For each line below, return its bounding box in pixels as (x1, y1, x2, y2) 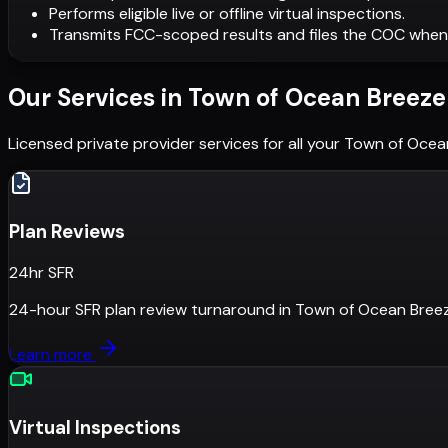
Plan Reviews (9, 218, 125, 244)
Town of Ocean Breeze (188, 81, 446, 113)
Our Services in (8, 81, 182, 113)
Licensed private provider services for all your (8, 132, 340, 154)
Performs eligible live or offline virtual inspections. (49, 2, 405, 24)
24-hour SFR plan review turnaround (9, 299, 275, 321)
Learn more (9, 344, 96, 366)
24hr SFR (9, 262, 74, 284)
